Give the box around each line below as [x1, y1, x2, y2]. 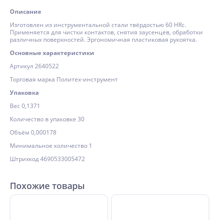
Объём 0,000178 [10, 128, 56, 137]
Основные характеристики [10, 49, 94, 57]
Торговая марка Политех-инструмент [10, 75, 118, 83]
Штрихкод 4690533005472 [10, 155, 85, 163]
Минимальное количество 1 [10, 141, 92, 150]
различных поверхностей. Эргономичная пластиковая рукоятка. [10, 35, 197, 44]
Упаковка [10, 88, 39, 97]
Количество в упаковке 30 [10, 115, 84, 123]
